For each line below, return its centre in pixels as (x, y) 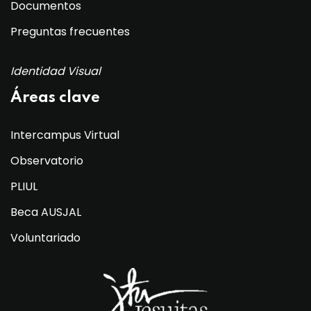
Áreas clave (55, 98)
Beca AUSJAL (46, 212)
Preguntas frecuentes (70, 31)
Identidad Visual (56, 71)
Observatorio (47, 160)
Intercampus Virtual (65, 135)
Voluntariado (45, 237)
